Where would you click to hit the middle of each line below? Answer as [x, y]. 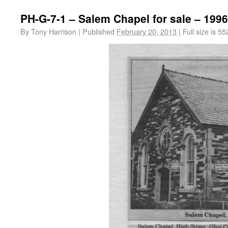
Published [98, 31]
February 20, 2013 [147, 31]
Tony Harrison [54, 31]
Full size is [199, 31]
